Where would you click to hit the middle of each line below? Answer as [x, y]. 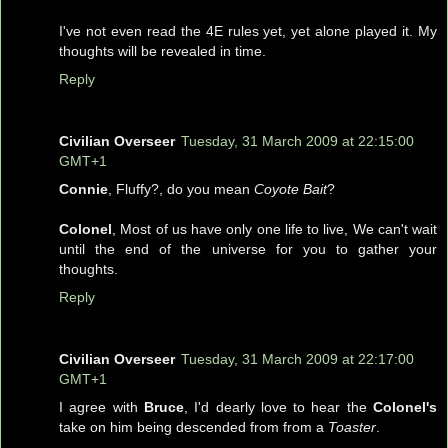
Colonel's [405, 406]
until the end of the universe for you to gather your [248, 248]
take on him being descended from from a [193, 426]
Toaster [352, 426]
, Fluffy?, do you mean [181, 188]
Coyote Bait [290, 188]
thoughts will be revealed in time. [162, 50]
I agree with [101, 406]
